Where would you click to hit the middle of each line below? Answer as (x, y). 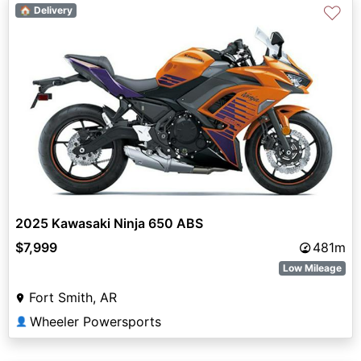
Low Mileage (313, 268)
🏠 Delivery (46, 10)
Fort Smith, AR (73, 298)
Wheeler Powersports (95, 322)
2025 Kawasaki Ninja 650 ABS (109, 224)
